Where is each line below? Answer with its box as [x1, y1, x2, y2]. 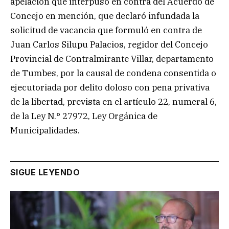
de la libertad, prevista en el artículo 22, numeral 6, [10, 96, 217, 107]
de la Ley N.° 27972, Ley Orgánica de [10, 110, 157, 122]
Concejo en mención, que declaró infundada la [10, 10, 199, 21]
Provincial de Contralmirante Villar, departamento [10, 53, 214, 64]
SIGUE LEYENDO [10, 167, 80, 177]
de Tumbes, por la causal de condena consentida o [10, 67, 216, 79]
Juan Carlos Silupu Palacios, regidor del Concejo [10, 38, 208, 50]
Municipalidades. [10, 124, 80, 136]
